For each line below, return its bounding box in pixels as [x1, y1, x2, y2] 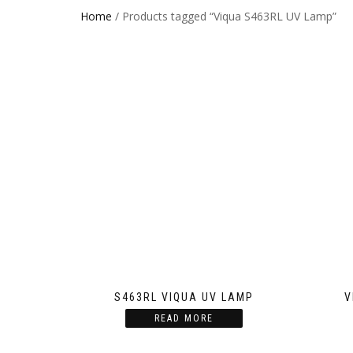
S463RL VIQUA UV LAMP [113, 290, 254, 303]
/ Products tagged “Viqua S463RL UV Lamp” [112, 9, 336, 24]
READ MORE [154, 312, 214, 324]
